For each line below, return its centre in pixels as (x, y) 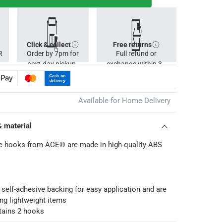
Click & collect (49, 45)
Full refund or (137, 54)
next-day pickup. (53, 64)
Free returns (133, 45)
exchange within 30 (137, 64)
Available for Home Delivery (124, 101)
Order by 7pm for (53, 54)
